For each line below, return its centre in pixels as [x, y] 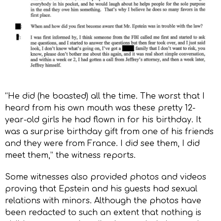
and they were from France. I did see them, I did [102, 144]
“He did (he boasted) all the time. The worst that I [105, 96]
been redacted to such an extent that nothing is [103, 213]
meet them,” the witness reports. [70, 156]
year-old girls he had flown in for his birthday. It [103, 120]
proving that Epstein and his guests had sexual [101, 189]
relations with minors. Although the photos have [103, 201]
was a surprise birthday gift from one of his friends [109, 132]
